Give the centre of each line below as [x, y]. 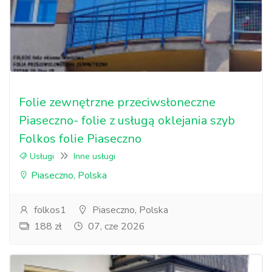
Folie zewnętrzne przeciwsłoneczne [117, 102]
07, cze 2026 [115, 226]
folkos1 [49, 210]
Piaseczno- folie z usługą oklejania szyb [127, 121]
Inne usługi [94, 156]
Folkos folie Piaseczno [80, 139]
